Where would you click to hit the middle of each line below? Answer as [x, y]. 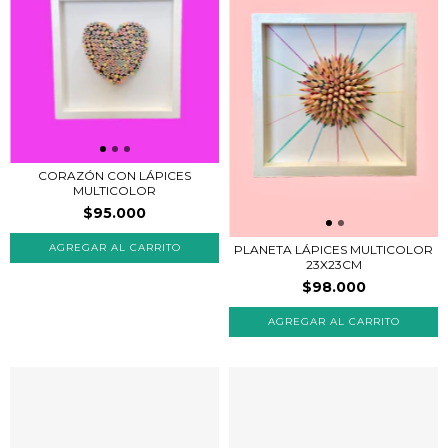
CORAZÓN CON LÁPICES [114, 175]
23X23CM [333, 264]
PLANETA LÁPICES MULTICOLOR [333, 249]
